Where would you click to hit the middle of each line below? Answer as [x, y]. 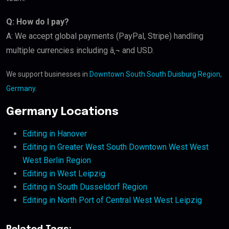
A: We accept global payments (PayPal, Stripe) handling [105, 36]
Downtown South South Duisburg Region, [156, 74]
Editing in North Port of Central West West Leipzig [112, 200]
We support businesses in [48, 74]
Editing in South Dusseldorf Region [85, 187]
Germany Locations [62, 112]
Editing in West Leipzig [64, 174]
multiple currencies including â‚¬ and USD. [80, 51]
